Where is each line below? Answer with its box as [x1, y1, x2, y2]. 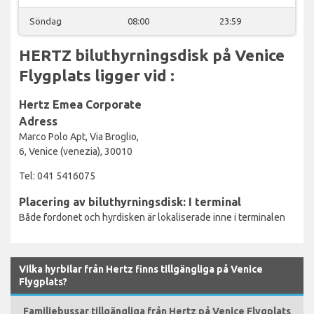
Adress [19, 114, 57, 128]
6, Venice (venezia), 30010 [19, 145, 132, 157]
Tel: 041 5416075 [19, 170, 95, 182]
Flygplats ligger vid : [19, 66, 175, 84]
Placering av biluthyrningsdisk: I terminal [19, 195, 241, 208]
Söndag [29, 15, 62, 26]
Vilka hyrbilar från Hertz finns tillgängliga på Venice [19, 263, 263, 275]
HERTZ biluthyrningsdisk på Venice [19, 46, 285, 64]
